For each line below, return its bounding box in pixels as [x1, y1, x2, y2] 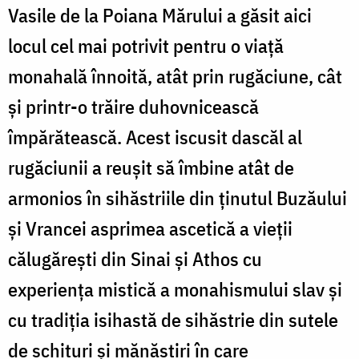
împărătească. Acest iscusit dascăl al [8, 123, 302, 150]
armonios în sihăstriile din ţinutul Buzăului [8, 184, 347, 211]
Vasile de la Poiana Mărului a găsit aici [8, 2, 312, 28]
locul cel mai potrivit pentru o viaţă [8, 32, 284, 58]
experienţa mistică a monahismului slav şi [8, 276, 342, 302]
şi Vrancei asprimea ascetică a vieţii [8, 215, 292, 241]
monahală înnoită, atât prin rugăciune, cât [8, 63, 342, 89]
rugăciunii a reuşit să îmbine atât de [8, 154, 294, 180]
